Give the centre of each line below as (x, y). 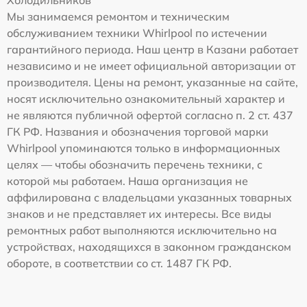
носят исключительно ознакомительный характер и (146, 99)
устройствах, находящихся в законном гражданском (149, 247)
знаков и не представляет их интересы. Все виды (139, 214)
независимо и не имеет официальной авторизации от (151, 66)
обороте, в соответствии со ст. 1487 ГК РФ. (119, 263)
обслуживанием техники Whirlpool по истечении (137, 33)
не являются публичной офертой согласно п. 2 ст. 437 (150, 115)
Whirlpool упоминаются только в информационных (144, 148)
